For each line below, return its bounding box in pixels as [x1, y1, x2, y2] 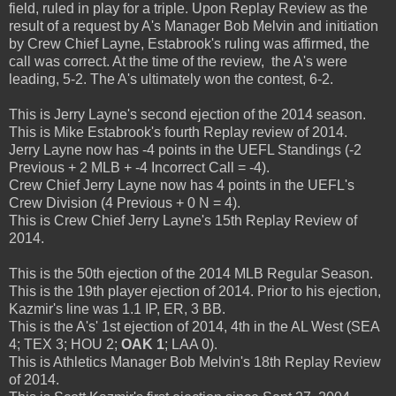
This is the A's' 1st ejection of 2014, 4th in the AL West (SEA [9, 318, 379, 334]
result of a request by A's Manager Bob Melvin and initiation [9, 18, 378, 34]
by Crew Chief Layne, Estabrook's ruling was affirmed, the [9, 35, 369, 51]
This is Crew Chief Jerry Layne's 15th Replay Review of [9, 212, 357, 228]
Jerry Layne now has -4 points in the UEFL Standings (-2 [9, 141, 362, 157]
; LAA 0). [164, 336, 217, 352]
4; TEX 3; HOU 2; [9, 336, 121, 352]
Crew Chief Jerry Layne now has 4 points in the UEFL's [9, 177, 354, 193]
